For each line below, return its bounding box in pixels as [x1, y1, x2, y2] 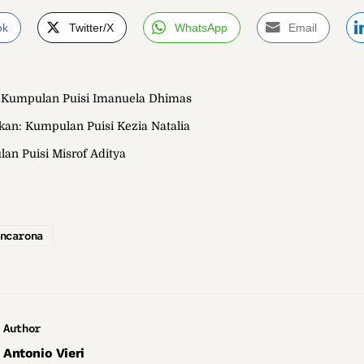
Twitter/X [69, 20, 114, 34]
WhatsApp [175, 20, 227, 34]
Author [3, 320, 41, 336]
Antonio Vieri [3, 344, 84, 361]
